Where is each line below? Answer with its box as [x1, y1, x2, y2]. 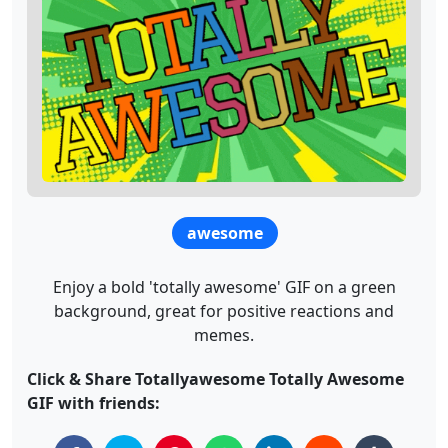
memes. [194, 324, 254, 347]
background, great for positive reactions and [54, 300, 394, 323]
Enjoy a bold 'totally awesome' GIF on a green [52, 276, 396, 299]
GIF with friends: [27, 392, 160, 415]
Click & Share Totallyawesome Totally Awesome [27, 368, 404, 391]
